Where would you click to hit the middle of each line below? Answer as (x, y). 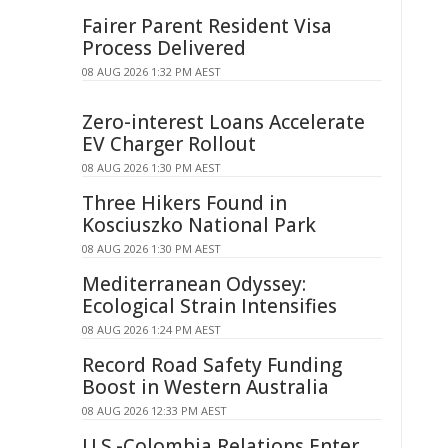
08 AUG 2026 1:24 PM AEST (151, 329)
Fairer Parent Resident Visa (207, 26)
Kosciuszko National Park (199, 225)
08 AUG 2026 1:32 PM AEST (151, 71)
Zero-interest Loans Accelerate (223, 122)
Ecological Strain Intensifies (209, 306)
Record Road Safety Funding (212, 365)
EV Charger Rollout (169, 144)
